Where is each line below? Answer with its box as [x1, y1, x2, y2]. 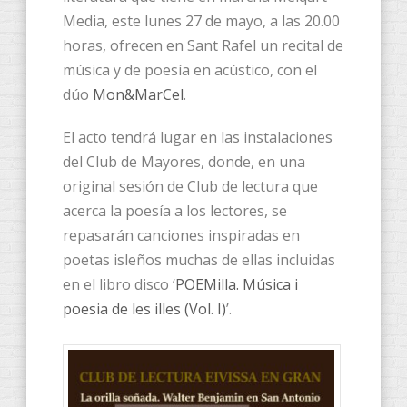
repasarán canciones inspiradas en [63, 225, 300, 246]
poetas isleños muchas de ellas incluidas [63, 250, 335, 271]
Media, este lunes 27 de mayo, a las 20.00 [63, 11, 340, 32]
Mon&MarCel [93, 84, 184, 105]
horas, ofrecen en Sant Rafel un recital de [63, 35, 343, 56]
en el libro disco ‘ [63, 274, 175, 295]
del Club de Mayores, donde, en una [63, 152, 305, 173]
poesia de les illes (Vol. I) [63, 299, 226, 320]
